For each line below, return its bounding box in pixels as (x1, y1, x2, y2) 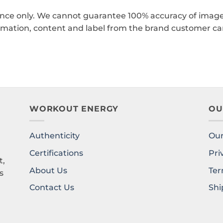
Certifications (29, 148, 83, 158)
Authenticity (29, 131, 80, 141)
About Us (29, 165, 67, 175)
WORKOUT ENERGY (29, 104, 119, 113)
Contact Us (29, 183, 74, 193)
